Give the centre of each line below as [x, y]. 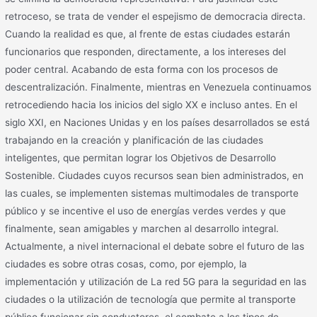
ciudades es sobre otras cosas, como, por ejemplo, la [126, 264]
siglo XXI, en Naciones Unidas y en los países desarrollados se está [158, 122]
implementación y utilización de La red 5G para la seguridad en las [156, 281]
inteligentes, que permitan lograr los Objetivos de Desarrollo [141, 157]
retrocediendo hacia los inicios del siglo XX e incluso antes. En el [151, 104]
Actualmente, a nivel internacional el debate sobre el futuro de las [155, 246]
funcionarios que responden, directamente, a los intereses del [146, 51]
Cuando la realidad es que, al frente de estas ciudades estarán [148, 34]
